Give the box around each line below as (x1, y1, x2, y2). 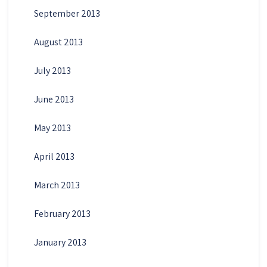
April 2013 (33, 150, 74, 163)
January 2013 (33, 235, 86, 249)
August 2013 (33, 35, 83, 48)
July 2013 (33, 64, 71, 77)
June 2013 (33, 92, 74, 105)
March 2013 (33, 178, 80, 191)
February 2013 (33, 207, 91, 220)
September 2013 (33, 7, 100, 20)
